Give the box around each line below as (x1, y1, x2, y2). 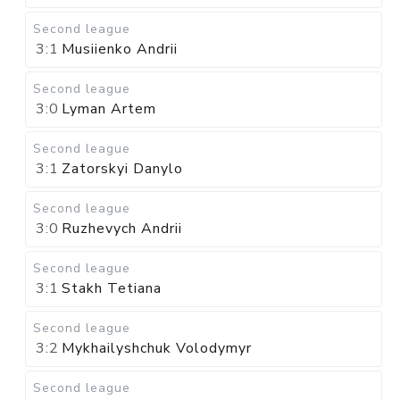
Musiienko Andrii (62, 39, 178, 59)
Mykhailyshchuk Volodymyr (62, 338, 252, 358)
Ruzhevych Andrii (62, 219, 182, 238)
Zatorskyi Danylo (62, 159, 183, 179)
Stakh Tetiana (62, 279, 162, 298)
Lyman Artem (62, 99, 156, 119)
